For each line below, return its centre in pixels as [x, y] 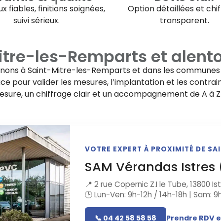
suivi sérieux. [37, 21]
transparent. [184, 21]
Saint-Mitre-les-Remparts [79, 70]
